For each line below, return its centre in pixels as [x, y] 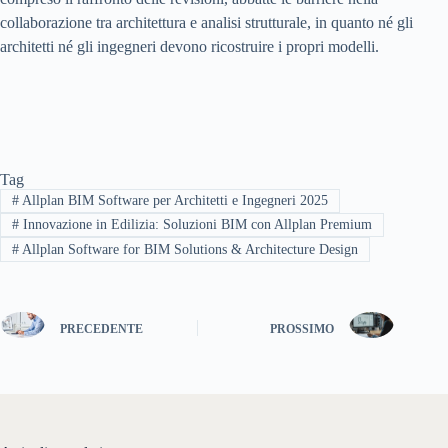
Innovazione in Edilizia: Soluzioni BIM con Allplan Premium [195, 225]
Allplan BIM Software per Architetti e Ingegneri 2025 [173, 200]
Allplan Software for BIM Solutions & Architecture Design [188, 249]
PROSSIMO [302, 328]
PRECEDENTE [101, 328]
